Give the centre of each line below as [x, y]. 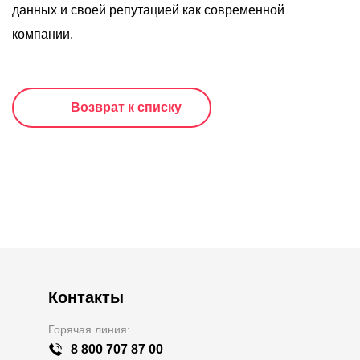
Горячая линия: [89, 329]
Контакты [86, 297]
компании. [43, 34]
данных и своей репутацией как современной [148, 10]
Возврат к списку [125, 107]
